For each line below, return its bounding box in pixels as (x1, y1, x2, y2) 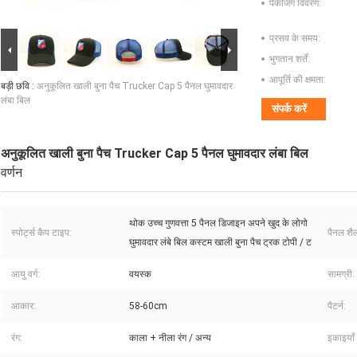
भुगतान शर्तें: (269, 53, 310, 65)
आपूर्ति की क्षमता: (269, 74, 326, 86)
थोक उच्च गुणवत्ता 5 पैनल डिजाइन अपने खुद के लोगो (129, 218, 308, 229)
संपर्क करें (272, 103, 307, 116)
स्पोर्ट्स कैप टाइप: (11, 227, 72, 239)
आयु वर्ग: (11, 269, 40, 280)
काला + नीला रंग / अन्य (129, 332, 211, 344)
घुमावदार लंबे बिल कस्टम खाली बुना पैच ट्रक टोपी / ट (129, 237, 312, 249)
